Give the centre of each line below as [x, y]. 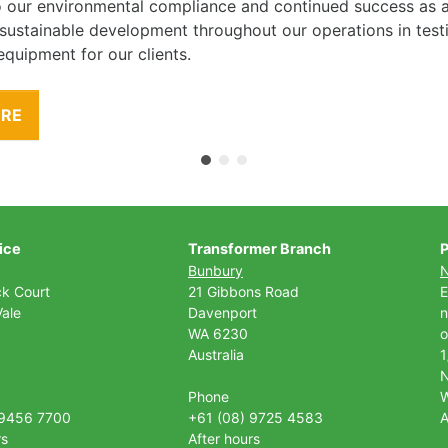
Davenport [224, 312]
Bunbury [215, 270]
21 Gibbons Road [243, 291]
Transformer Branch [259, 249]
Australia [216, 354]
